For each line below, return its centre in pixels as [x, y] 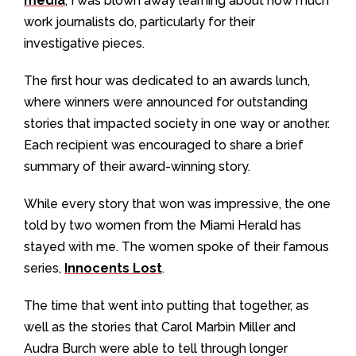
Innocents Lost [113, 268]
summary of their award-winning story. [137, 166]
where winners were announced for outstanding [166, 102]
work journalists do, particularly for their [139, 22]
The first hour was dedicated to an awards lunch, [167, 81]
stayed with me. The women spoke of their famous [176, 247]
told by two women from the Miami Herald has [163, 225]
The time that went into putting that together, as [166, 306]
